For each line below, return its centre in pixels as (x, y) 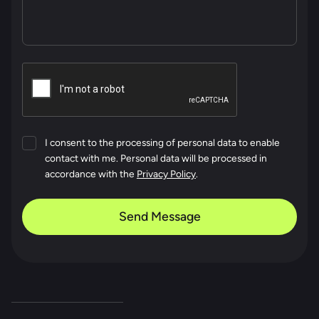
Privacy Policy (166, 174)
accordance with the (90, 174)
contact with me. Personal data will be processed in (156, 158)
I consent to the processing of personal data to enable (162, 143)
